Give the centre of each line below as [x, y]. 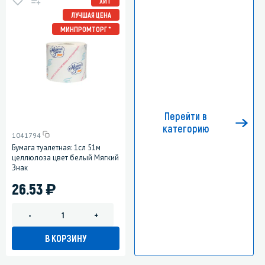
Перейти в [186, 116]
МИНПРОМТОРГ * [86, 29]
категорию [186, 129]
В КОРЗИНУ [66, 238]
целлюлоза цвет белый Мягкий [65, 158]
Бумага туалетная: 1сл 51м [56, 148]
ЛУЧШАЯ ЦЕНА [91, 14]
